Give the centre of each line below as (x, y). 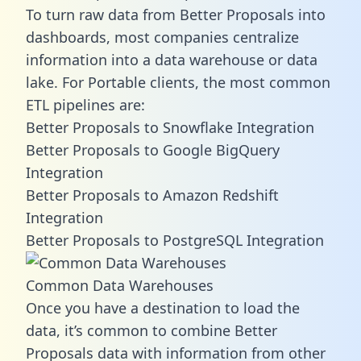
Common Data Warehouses (120, 285)
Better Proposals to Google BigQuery (153, 149)
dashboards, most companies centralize (162, 37)
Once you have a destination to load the (163, 307)
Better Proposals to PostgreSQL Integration (175, 240)
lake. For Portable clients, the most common (178, 82)
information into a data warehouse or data (172, 59)
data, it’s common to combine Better (151, 330)
